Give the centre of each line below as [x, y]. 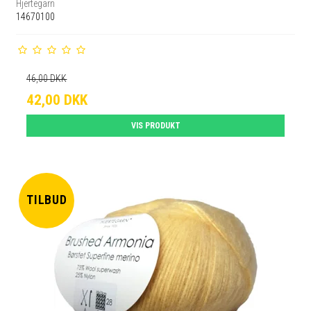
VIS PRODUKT [155, 125]
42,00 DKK [57, 100]
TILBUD [47, 200]
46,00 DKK [47, 78]
